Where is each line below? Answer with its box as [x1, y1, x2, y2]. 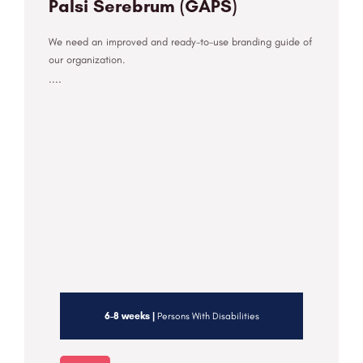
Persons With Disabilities [154, 310, 259, 322]
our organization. [49, 53, 125, 66]
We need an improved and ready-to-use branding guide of [49, 36, 312, 49]
